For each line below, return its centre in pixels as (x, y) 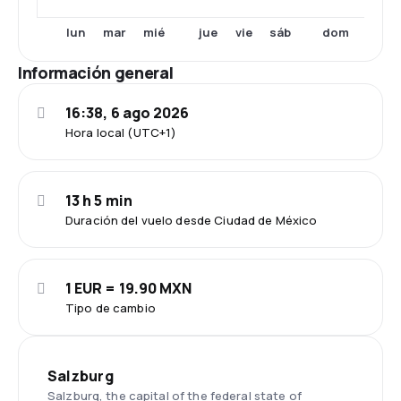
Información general (96, 73)
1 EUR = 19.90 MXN (129, 288)
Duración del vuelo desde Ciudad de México (192, 220)
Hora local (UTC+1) (121, 132)
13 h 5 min (99, 200)
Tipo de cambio (111, 308)
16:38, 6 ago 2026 (128, 113)
